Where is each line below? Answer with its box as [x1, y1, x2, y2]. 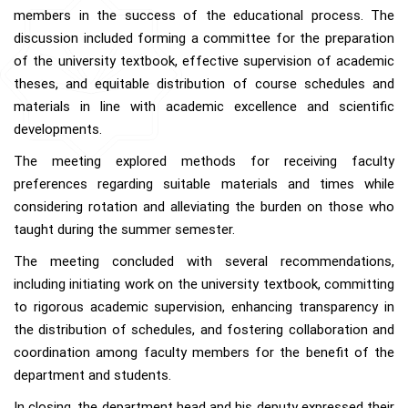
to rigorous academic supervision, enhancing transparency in [14, 299, 394, 316]
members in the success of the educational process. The [14, 7, 394, 25]
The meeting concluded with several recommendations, [14, 253, 394, 270]
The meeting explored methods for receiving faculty [14, 153, 394, 170]
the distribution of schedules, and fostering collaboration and [14, 321, 394, 339]
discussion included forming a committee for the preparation [14, 30, 394, 47]
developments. [14, 121, 102, 138]
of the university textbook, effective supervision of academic [14, 53, 394, 70]
